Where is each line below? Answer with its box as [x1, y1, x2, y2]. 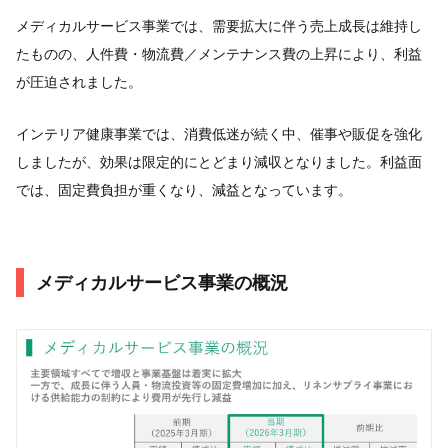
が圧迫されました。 [16, 72, 142, 90]
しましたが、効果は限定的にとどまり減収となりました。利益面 [16, 152, 422, 170]
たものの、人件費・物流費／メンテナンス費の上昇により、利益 [16, 44, 422, 62]
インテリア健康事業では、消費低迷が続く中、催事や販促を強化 [16, 124, 422, 142]
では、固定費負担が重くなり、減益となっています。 [16, 180, 352, 198]
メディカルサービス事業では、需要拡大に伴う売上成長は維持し [16, 16, 422, 34]
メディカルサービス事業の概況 [36, 271, 288, 293]
